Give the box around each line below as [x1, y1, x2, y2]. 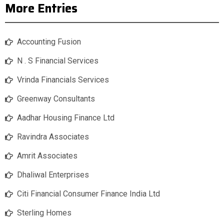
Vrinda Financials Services [17, 75, 109, 85]
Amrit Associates [17, 151, 77, 161]
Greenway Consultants [17, 94, 95, 104]
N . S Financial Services [17, 56, 98, 66]
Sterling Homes [17, 208, 71, 218]
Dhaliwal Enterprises [17, 170, 89, 180]
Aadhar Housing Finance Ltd [17, 113, 114, 123]
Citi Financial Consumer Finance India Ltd [17, 189, 160, 199]
